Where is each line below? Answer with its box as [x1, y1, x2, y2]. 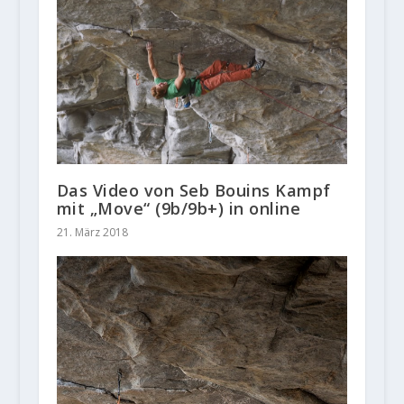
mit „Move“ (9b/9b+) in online [56, 197, 301, 220]
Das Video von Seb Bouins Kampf [56, 179, 331, 202]
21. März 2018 [56, 225, 128, 241]
